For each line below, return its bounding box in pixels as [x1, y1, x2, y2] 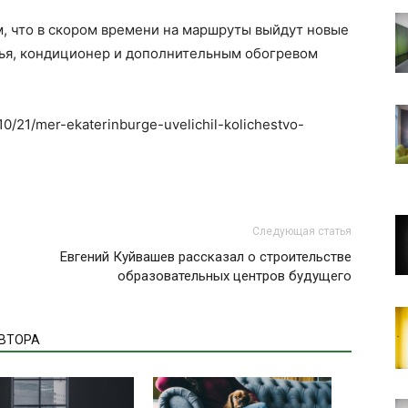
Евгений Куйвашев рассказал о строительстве [60, 248, 352, 265]
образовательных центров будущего [117, 267, 352, 284]
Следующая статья [252, 224, 352, 238]
